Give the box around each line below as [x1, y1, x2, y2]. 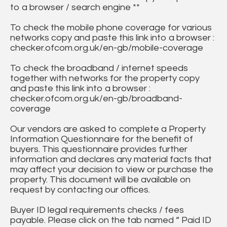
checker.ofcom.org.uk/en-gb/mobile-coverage [10, 43, 203, 53]
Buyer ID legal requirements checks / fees [10, 205, 184, 215]
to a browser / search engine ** [10, 3, 140, 13]
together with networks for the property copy [10, 73, 200, 84]
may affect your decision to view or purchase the [10, 165, 213, 175]
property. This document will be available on [10, 175, 191, 185]
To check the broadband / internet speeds [10, 63, 188, 73]
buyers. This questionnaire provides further [10, 144, 187, 155]
